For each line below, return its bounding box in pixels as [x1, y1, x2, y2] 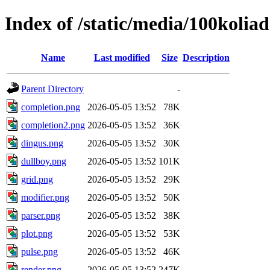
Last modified [93, 52, 150, 63]
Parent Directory [21, 83, 84, 94]
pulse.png [21, 246, 58, 257]
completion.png [21, 101, 80, 112]
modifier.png [21, 192, 69, 202]
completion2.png [21, 119, 85, 130]
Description [183, 52, 230, 63]
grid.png [21, 174, 53, 184]
